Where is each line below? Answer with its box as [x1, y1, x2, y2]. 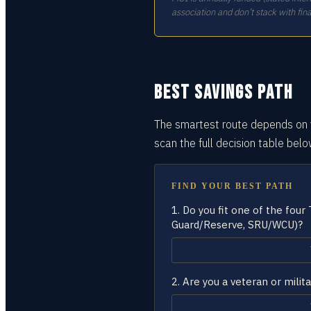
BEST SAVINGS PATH [154, 81, 293, 104]
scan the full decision [154, 136, 258, 150]
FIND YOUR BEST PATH [171, 181, 293, 191]
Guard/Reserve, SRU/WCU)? [171, 218, 303, 231]
